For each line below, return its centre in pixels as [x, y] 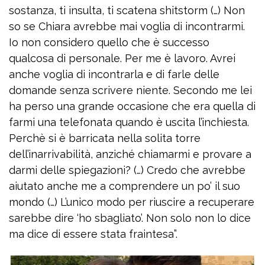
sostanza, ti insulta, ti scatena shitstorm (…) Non [127, 10]
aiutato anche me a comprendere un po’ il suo [125, 186]
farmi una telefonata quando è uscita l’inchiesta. [129, 122]
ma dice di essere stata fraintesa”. [93, 234]
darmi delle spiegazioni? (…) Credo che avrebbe [127, 170]
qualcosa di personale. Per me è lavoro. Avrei [122, 58]
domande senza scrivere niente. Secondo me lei [130, 90]
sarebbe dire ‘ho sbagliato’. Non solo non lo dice [130, 218]
